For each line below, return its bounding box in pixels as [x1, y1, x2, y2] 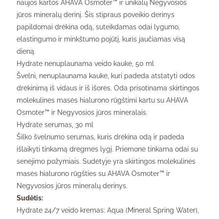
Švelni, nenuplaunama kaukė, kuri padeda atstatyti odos [17, 71, 195, 80]
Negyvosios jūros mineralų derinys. [17, 181, 128, 190]
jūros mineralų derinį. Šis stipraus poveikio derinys [17, 10, 175, 19]
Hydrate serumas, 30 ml [17, 120, 93, 129]
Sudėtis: [17, 194, 43, 202]
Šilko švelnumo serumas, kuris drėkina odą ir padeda [17, 132, 184, 141]
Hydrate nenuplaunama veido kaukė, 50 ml [17, 59, 154, 67]
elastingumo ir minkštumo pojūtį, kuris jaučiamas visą [17, 35, 185, 43]
